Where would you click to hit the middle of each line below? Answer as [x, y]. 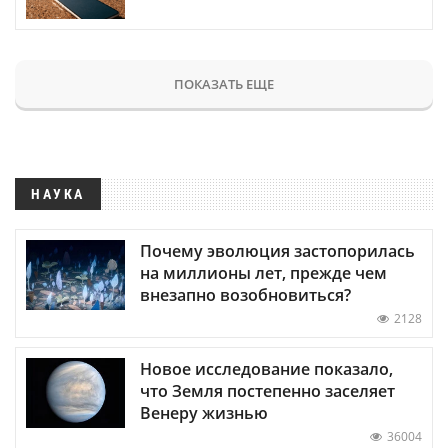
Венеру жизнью [204, 413]
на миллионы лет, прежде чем [263, 273]
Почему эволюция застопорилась [277, 251]
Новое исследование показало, [266, 369]
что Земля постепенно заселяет [267, 391]
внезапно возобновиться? [245, 295]
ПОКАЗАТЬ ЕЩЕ [224, 83]
